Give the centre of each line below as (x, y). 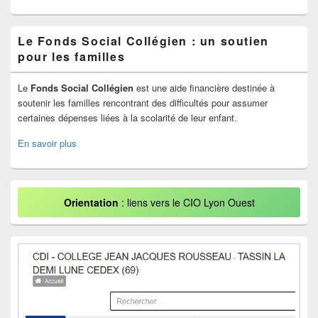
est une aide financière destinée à (204, 88)
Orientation (92, 203)
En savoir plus (47, 143)
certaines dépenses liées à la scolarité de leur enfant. (127, 118)
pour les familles (72, 57)
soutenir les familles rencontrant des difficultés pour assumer (143, 103)
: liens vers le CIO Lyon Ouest (188, 203)
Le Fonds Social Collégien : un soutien (143, 41)
